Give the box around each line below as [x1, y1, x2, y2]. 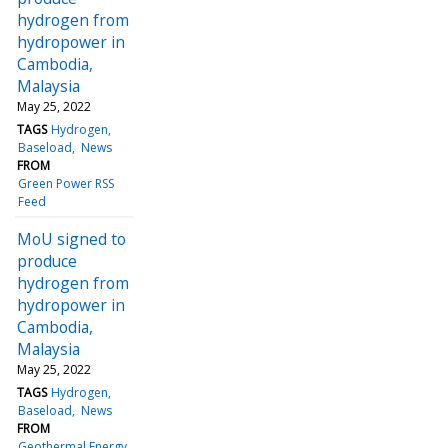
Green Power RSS [18, 174, 115, 192]
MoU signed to [17, 227, 126, 250]
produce [17, 249, 77, 272]
